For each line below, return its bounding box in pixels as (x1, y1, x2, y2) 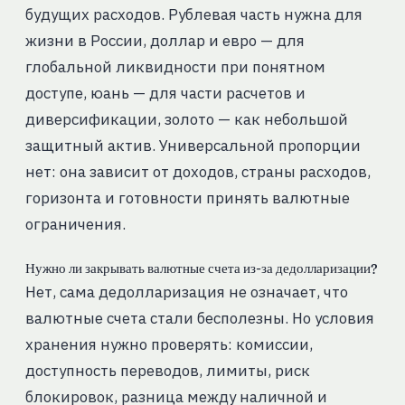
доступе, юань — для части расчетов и (24, 83, 306, 104)
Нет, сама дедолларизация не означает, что (24, 282, 348, 303)
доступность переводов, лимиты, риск (24, 361, 310, 381)
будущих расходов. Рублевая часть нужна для (24, 5, 363, 25)
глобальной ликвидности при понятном (24, 57, 325, 78)
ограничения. (24, 214, 126, 235)
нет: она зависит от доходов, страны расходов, (24, 162, 371, 183)
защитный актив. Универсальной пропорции (24, 136, 361, 156)
